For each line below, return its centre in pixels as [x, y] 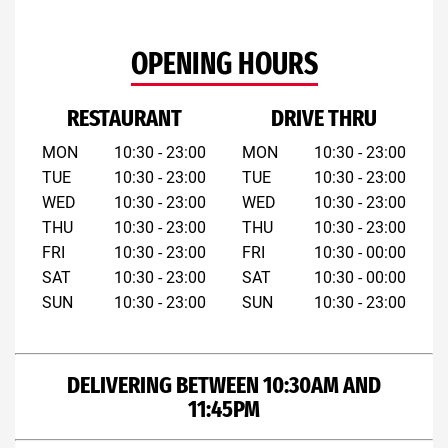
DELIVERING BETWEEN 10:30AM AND [224, 385]
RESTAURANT [124, 118]
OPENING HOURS [224, 64]
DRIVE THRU [324, 118]
